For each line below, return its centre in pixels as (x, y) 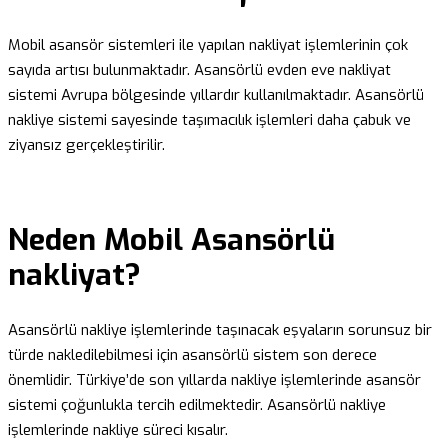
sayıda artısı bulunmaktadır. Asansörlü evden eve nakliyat (199, 70)
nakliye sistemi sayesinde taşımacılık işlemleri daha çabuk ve (209, 120)
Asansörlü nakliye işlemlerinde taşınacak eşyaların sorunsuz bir (220, 329)
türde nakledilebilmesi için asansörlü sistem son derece (192, 354)
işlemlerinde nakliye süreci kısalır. (118, 429)
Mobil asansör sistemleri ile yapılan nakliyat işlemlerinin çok (208, 45)
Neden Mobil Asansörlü (171, 240)
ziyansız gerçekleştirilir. (86, 145)
